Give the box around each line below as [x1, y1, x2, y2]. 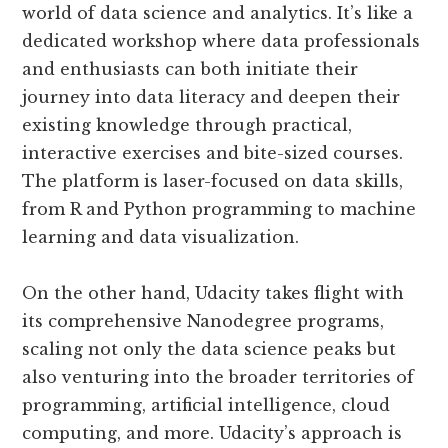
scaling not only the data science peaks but [22, 338, 397, 359]
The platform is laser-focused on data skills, [22, 170, 404, 191]
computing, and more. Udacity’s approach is [22, 422, 403, 443]
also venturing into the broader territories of [22, 366, 415, 387]
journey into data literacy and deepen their [22, 86, 401, 107]
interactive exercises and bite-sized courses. [22, 142, 404, 163]
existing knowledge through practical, [22, 114, 353, 135]
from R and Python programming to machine [22, 198, 417, 219]
